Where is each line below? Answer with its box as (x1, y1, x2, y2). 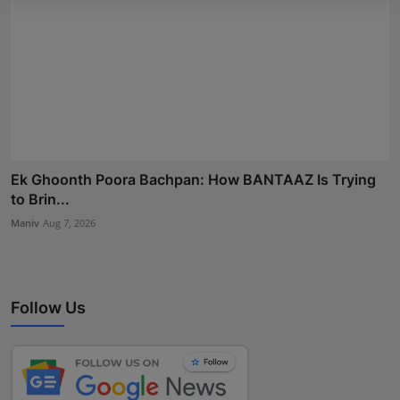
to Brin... (11, 189, 70, 208)
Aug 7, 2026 (43, 215, 96, 229)
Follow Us (11, 297, 86, 317)
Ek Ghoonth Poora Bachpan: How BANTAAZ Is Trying (11, 170, 376, 188)
